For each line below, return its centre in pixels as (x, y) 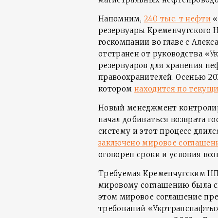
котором (116, 89)
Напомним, (121, 19)
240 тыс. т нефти (177, 19)
